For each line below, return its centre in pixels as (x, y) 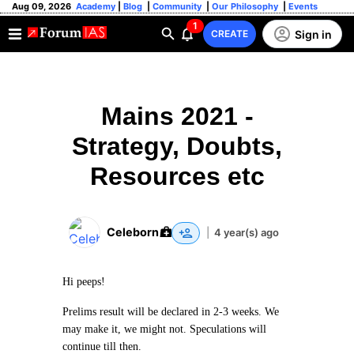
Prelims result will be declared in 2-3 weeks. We (171, 312)
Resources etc (177, 176)
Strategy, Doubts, (177, 146)
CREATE (230, 34)
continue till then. (102, 346)
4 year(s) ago (247, 232)
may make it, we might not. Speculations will (164, 329)
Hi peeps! (85, 282)
